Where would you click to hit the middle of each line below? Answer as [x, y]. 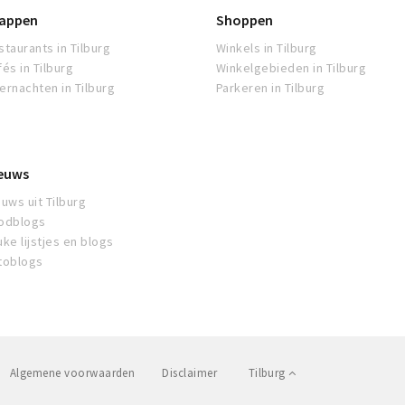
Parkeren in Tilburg [271, 88]
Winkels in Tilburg [267, 48]
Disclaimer [190, 373]
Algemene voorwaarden [72, 373]
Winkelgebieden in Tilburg [291, 68]
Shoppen [245, 20]
